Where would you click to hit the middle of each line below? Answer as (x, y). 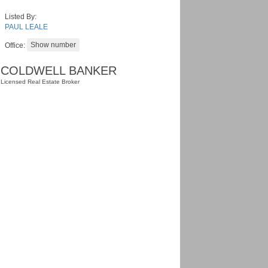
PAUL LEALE (26, 27)
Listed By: (21, 17)
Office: (16, 45)
